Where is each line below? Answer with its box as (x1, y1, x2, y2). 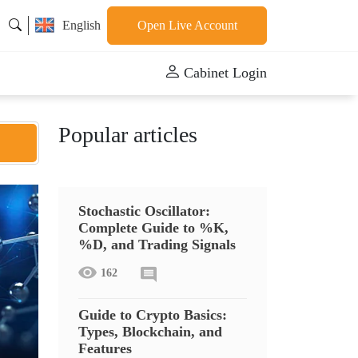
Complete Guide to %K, (78, 220, 229, 236)
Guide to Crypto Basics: (78, 307, 227, 323)
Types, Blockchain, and (78, 324, 222, 340)
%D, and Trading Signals (78, 237, 236, 253)
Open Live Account (137, 18, 237, 32)
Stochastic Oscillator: (78, 203, 210, 219)
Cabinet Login (184, 65, 267, 81)
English (62, 18, 101, 32)
